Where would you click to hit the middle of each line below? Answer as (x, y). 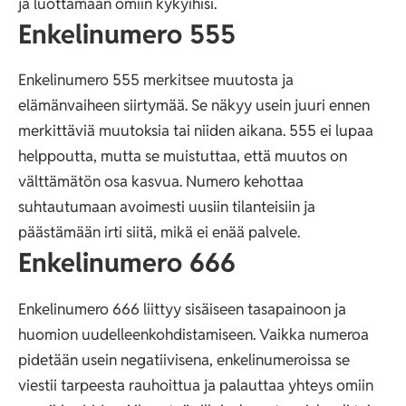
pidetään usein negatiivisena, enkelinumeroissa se (184, 359)
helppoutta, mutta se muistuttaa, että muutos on (183, 156)
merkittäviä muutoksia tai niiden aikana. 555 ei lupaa (196, 131)
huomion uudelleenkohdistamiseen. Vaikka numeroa (193, 334)
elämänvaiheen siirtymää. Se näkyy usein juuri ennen (194, 106)
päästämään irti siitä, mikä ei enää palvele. (159, 232)
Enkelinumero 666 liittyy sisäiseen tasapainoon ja (182, 309)
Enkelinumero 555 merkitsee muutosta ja (156, 80)
